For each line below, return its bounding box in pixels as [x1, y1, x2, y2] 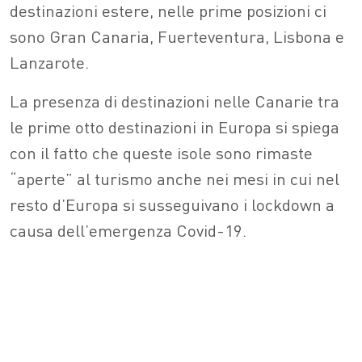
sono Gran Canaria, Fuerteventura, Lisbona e [10, 25, 344, 48]
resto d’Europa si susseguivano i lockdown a [10, 193, 335, 216]
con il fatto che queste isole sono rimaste [10, 141, 313, 164]
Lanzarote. [10, 51, 89, 74]
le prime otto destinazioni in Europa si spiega [10, 116, 339, 138]
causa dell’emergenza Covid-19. [10, 219, 246, 242]
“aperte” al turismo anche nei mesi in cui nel [10, 167, 339, 190]
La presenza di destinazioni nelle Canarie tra [10, 90, 339, 112]
